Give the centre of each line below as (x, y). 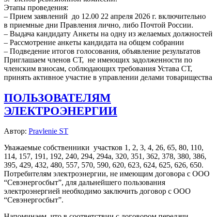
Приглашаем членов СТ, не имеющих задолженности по (98, 60)
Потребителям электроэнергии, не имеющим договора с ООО (107, 174)
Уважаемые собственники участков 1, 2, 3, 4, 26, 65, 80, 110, (104, 148)
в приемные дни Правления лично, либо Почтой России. (99, 25)
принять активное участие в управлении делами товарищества (108, 77)
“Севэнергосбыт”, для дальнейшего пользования (85, 183)
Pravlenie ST (48, 131)
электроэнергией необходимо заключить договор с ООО (97, 191)
